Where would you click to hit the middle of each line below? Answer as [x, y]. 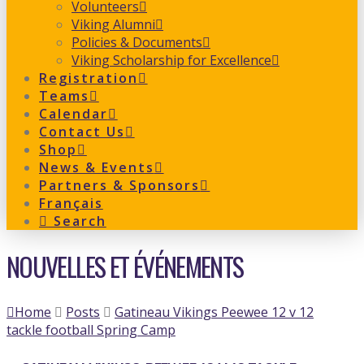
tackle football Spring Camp [91, 329]
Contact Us [82, 132]
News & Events [97, 167]
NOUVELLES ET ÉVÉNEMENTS [125, 266]
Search [77, 221]
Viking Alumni [113, 24]
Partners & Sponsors [120, 185]
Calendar [74, 114]
